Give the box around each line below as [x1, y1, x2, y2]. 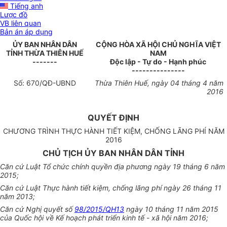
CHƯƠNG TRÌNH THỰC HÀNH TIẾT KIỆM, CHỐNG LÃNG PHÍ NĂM [3, 127, 224, 136]
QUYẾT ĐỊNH [88, 112, 139, 123]
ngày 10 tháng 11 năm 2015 [124, 205, 218, 214]
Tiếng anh [8, 2, 43, 11]
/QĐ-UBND [39, 79, 76, 88]
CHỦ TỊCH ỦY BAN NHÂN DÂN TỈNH [43, 148, 184, 159]
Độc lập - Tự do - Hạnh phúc [110, 57, 206, 66]
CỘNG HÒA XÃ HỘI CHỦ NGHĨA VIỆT [95, 40, 221, 49]
